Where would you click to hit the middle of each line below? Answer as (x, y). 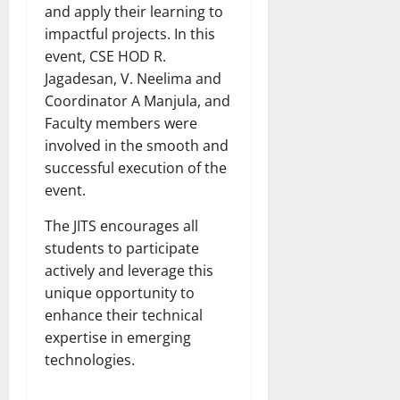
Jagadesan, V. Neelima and (133, 78)
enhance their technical (124, 315)
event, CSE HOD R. (105, 56)
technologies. (90, 359)
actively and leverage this (129, 270)
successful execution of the (136, 167)
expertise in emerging (118, 337)
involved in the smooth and (137, 145)
